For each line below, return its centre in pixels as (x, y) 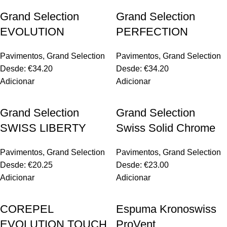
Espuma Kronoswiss (166, 209)
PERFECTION (152, 32)
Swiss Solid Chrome (166, 128)
